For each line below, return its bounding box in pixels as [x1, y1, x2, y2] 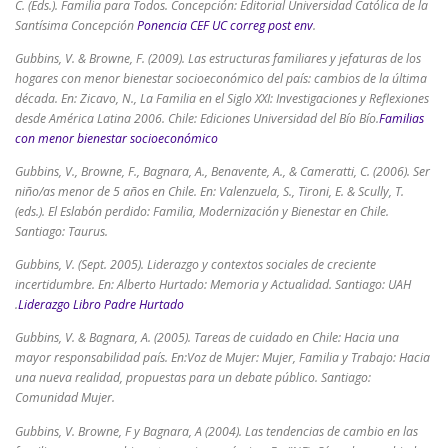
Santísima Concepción [15, 16, 137, 34]
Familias [379, 110, 424, 127]
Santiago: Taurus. [15, 223, 108, 241]
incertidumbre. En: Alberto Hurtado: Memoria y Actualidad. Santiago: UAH [15, 276, 411, 294]
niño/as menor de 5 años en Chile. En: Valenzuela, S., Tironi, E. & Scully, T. [15, 183, 404, 201]
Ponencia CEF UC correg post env [137, 16, 313, 34]
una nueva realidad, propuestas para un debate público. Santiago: [15, 369, 371, 387]
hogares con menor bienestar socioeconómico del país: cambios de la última [15, 70, 427, 87]
